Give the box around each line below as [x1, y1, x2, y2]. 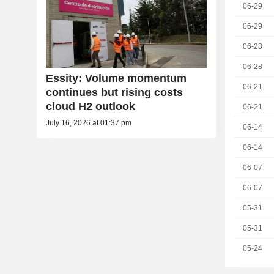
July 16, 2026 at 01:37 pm [45, 119, 131, 128]
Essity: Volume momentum [45, 72, 187, 85]
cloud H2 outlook [45, 100, 135, 113]
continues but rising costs [45, 86, 183, 99]
